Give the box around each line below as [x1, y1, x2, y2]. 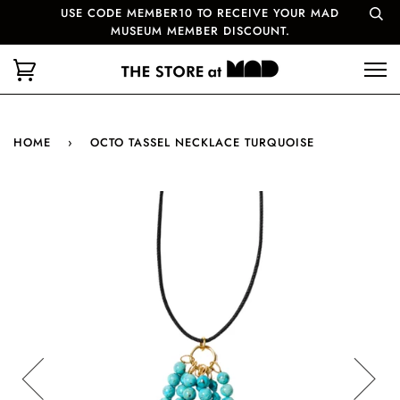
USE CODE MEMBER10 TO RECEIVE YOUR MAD [61, 4, 339, 21]
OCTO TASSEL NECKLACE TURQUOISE [90, 134, 314, 151]
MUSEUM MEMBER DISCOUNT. [110, 22, 290, 39]
